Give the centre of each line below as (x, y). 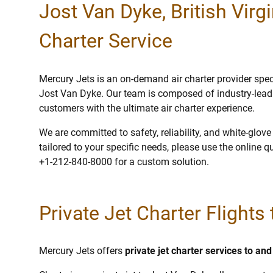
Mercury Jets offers (82, 251)
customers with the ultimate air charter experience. (147, 108)
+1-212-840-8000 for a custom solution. (124, 161)
